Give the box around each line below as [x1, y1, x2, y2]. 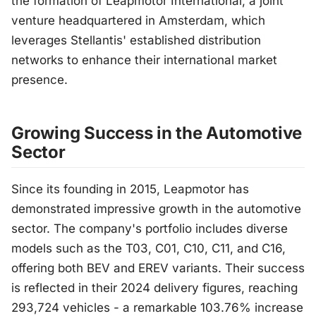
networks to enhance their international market [11, 53, 277, 68]
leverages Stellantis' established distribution [11, 33, 261, 48]
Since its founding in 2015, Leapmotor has [11, 182, 249, 197]
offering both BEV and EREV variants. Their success [11, 261, 305, 276]
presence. [11, 73, 68, 87]
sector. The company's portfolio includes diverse [11, 221, 288, 236]
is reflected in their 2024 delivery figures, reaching [11, 281, 298, 296]
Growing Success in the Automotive [11, 123, 303, 144]
